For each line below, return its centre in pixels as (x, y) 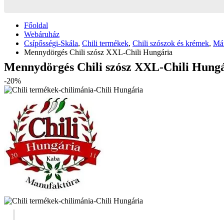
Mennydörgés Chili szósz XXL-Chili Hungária (98, 52)
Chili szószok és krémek (171, 43)
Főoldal (36, 25)
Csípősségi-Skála (51, 43)
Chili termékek (105, 43)
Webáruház (42, 34)
